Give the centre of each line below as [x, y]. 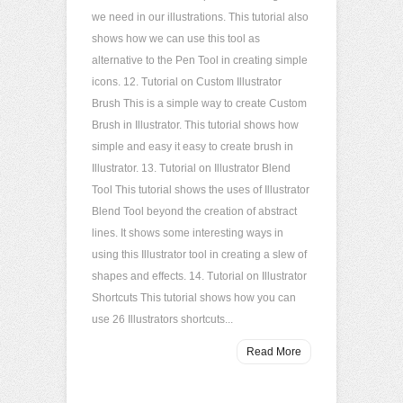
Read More [274, 352]
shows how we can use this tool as [176, 39]
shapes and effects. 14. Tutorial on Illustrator [199, 276]
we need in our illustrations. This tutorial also [200, 17]
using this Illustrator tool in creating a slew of [199, 255]
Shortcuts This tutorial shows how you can [194, 298]
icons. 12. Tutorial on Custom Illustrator [187, 82]
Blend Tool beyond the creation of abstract [194, 211]
